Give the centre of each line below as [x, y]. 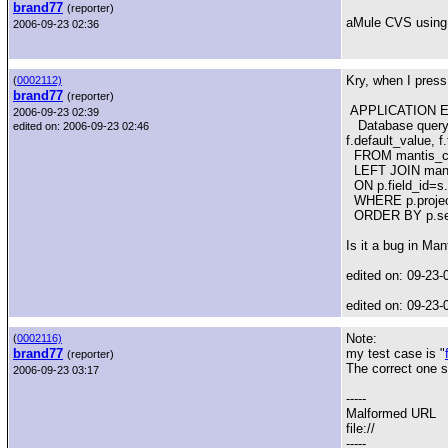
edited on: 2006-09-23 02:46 [81, 126]
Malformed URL [391, 413]
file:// [360, 428]
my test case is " [395, 353]
